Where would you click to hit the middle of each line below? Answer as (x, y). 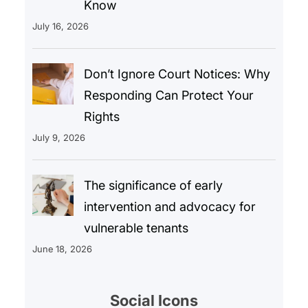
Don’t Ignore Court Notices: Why (177, 74)
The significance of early (153, 185)
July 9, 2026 (58, 137)
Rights (101, 116)
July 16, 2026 (60, 26)
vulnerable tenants (136, 228)
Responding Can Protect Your (168, 95)
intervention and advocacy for (169, 206)
